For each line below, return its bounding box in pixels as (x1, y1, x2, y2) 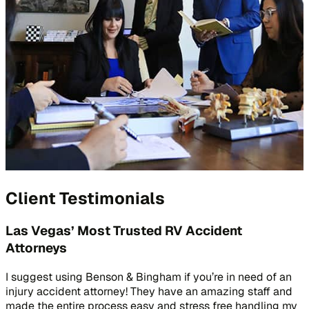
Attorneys (6, 239, 67, 257)
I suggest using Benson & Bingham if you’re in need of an (6, 270, 292, 285)
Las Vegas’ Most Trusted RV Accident (6, 222, 242, 240)
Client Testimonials (6, 187, 165, 209)
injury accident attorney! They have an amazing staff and (6, 284, 292, 299)
